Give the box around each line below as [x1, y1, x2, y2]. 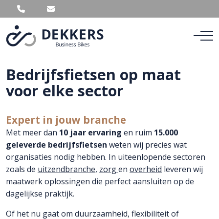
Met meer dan [6, 127, 59, 138]
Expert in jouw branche [6, 112, 126, 127]
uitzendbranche [38, 163, 95, 175]
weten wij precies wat [107, 139, 187, 150]
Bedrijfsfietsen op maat [6, 64, 181, 85]
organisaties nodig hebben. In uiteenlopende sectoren [6, 151, 205, 162]
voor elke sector [6, 80, 124, 101]
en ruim [124, 127, 154, 138]
